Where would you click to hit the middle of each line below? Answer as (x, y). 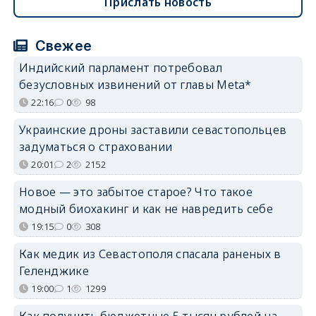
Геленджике (54, 271)
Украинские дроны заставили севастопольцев (153, 129)
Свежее (62, 45)
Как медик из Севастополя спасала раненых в (150, 254)
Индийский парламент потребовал (120, 67)
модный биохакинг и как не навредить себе (146, 208)
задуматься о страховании (96, 146)
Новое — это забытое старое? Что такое (136, 192)
